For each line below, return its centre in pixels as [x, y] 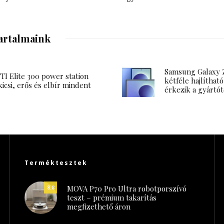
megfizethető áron [99, 207]
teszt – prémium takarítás [112, 198]
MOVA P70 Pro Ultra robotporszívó [127, 189]
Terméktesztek [56, 162]
